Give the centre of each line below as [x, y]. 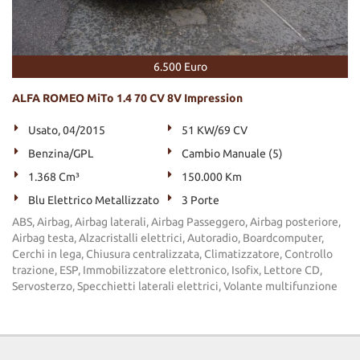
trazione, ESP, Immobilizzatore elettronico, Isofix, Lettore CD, [167, 270]
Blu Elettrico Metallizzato [94, 200]
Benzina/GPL [61, 153]
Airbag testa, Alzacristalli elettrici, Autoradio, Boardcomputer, [168, 238]
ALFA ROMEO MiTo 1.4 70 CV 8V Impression [127, 98]
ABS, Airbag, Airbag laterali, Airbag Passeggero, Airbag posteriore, [176, 222]
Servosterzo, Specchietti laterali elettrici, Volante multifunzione [175, 286]
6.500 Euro [180, 67]
